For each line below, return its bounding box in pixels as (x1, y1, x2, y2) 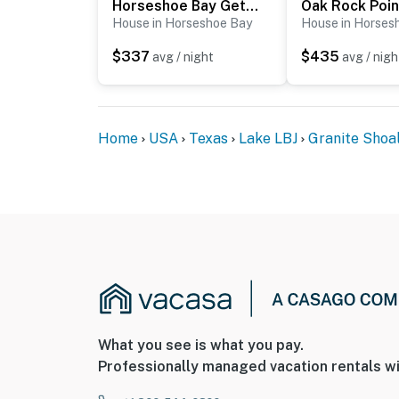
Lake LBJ (239, 130, 297, 148)
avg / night (152, 50, 214, 65)
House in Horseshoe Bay (112, 16, 252, 31)
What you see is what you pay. (98, 337, 304, 354)
